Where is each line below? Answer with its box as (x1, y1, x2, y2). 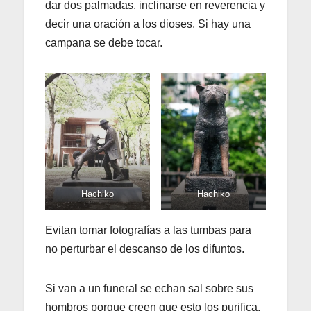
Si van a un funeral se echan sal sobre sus (45, 282, 253, 294)
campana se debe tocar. (45, 36, 162, 49)
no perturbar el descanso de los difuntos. (45, 242, 244, 255)
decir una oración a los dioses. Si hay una (45, 17, 251, 30)
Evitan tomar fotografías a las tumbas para (45, 224, 251, 236)
